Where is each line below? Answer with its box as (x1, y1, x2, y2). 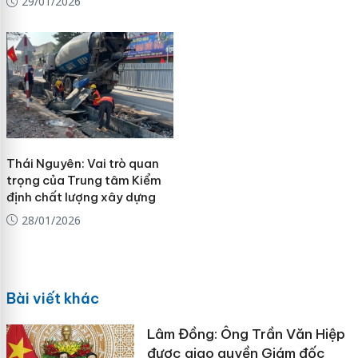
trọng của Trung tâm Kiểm (6, 172, 161, 188)
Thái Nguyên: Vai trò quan (6, 155, 159, 171)
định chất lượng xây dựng (6, 189, 156, 205)
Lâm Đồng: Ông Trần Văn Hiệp (146, 325, 345, 344)
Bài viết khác (6, 289, 99, 308)
